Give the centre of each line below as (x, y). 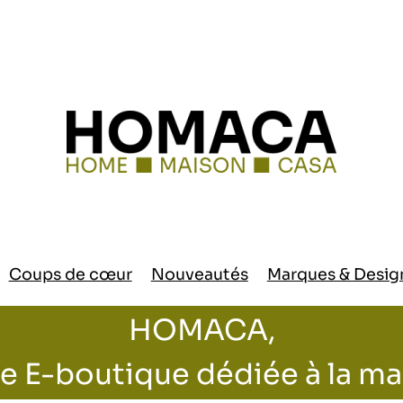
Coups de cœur (70, 274)
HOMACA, (201, 331)
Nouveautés (199, 274)
